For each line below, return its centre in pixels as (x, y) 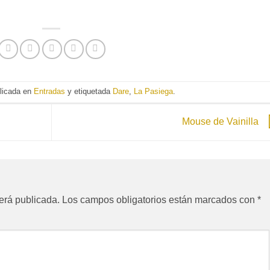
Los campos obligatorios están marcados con (160, 199)
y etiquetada (89, 92)
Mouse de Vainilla (221, 122)
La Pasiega (154, 92)
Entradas (50, 92)
